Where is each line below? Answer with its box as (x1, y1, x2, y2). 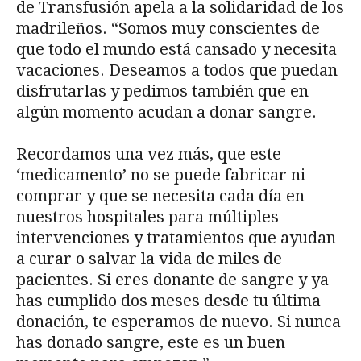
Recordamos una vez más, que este (16, 144, 281, 164)
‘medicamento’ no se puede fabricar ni (16, 165, 305, 185)
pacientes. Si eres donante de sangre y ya (16, 270, 329, 290)
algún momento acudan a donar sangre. (16, 102, 321, 122)
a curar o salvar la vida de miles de (16, 249, 282, 269)
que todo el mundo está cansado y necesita (16, 39, 337, 60)
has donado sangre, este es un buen (16, 333, 285, 353)
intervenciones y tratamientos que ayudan (16, 228, 336, 248)
